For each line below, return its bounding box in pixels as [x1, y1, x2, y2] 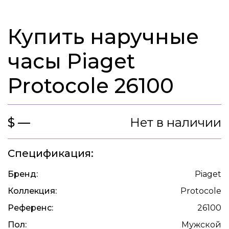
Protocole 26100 [8, 73, 174, 98]
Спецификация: [8, 147, 94, 159]
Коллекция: [8, 186, 57, 196]
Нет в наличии [130, 115, 221, 130]
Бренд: [8, 169, 38, 179]
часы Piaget [8, 49, 135, 74]
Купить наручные [8, 24, 199, 49]
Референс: [8, 203, 53, 213]
